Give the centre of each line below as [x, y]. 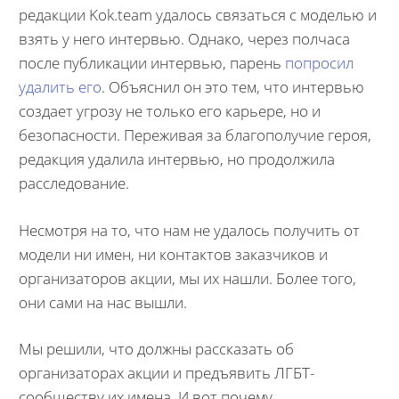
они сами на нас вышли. [102, 302]
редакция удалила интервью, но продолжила [176, 159]
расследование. [73, 183]
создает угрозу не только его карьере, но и [169, 111]
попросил [319, 63]
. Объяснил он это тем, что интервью [232, 87]
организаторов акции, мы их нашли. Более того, [187, 278]
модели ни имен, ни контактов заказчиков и [173, 254]
